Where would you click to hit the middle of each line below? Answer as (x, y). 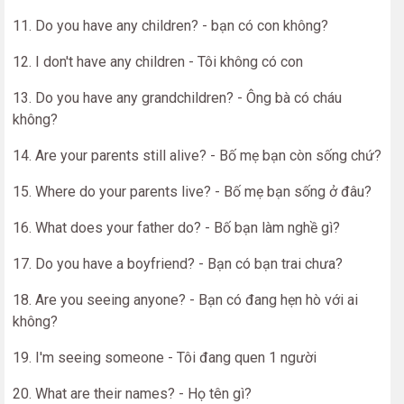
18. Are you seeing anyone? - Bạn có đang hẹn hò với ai (185, 300)
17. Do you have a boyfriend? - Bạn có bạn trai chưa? (178, 264)
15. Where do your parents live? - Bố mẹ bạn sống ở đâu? (192, 192)
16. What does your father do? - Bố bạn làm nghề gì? (176, 228)
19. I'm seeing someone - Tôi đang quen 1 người (165, 358)
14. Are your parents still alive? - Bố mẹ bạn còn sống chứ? (197, 156)
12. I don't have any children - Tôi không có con (158, 62)
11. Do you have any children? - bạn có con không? (170, 26)
